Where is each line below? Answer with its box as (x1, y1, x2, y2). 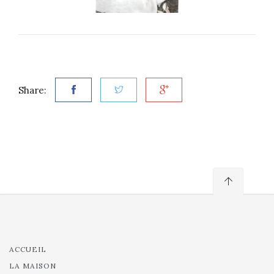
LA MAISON (9, 261, 56, 271)
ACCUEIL (9, 245, 46, 254)
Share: (18, 84, 46, 97)
